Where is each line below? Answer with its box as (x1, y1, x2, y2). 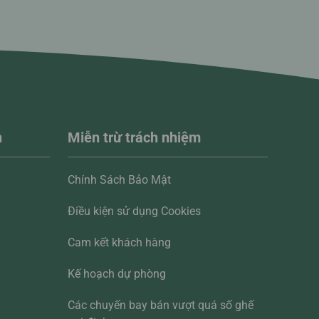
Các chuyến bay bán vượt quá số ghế (67, 298, 253, 313)
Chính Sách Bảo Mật (67, 173, 171, 187)
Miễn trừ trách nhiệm (67, 129, 201, 147)
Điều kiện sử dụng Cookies (67, 204, 201, 219)
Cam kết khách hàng (67, 236, 171, 250)
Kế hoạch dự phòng (67, 267, 166, 281)
